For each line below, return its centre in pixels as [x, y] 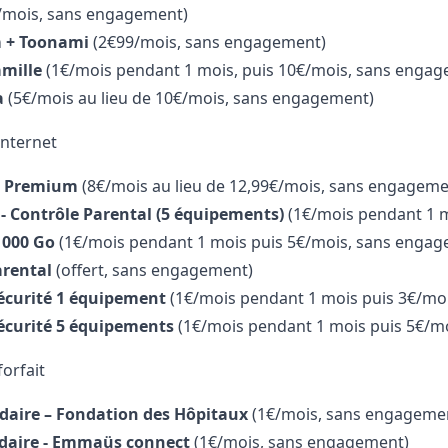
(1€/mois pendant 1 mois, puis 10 [168, 70]
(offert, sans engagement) [152, 270]
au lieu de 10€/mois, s [159, 98]
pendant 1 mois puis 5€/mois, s [246, 242]
